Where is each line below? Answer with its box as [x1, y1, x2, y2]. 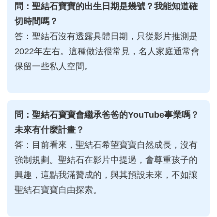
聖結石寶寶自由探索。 [15, 185, 102, 195]
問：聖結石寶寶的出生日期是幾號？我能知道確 [15, 1, 198, 12]
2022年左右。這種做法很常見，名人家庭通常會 [15, 46, 200, 57]
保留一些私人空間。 [15, 62, 93, 72]
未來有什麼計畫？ [15, 125, 84, 135]
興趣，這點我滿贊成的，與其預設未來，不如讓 [15, 170, 198, 180]
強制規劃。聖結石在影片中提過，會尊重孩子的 [15, 155, 198, 165]
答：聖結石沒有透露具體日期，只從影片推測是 [15, 31, 198, 42]
